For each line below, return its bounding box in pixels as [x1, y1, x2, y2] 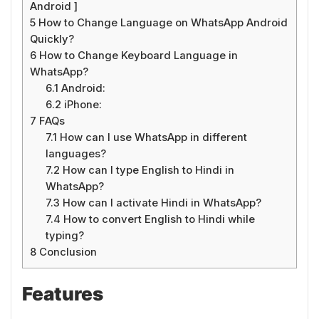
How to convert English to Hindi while [61, 212, 256, 226]
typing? [46, 229, 85, 242]
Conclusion [36, 245, 97, 258]
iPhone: [61, 98, 103, 111]
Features [22, 282, 103, 305]
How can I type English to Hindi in [60, 163, 235, 177]
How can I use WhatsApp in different [57, 130, 248, 144]
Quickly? [30, 32, 74, 46]
